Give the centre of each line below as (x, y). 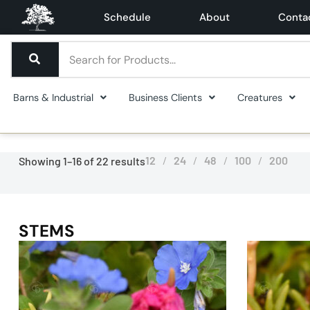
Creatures (260, 98)
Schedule (127, 17)
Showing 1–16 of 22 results (82, 161)
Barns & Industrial (53, 98)
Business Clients (165, 98)
